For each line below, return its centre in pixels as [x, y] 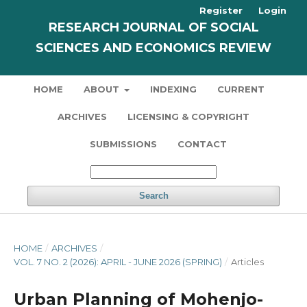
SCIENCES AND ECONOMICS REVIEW [153, 48]
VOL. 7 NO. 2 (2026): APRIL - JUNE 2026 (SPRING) [118, 262]
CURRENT [241, 89]
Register [221, 10]
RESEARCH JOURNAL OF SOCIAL [153, 27]
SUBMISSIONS [123, 144]
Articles [247, 262]
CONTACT [202, 144]
